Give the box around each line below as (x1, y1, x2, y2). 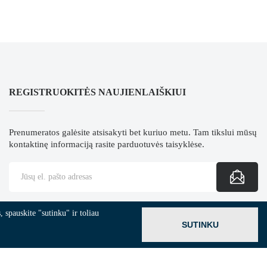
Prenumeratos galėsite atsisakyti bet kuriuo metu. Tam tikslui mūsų (8, 128, 257, 138)
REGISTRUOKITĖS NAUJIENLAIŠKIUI (8, 87, 186, 98)
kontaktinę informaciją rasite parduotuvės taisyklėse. (8, 139, 204, 150)
